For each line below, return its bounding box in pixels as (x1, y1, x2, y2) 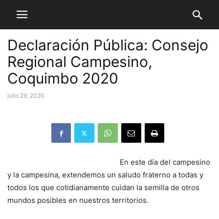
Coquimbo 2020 (7, 69, 118, 87)
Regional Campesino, (7, 53, 152, 70)
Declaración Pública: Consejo (7, 36, 208, 54)
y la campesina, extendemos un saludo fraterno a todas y (7, 170, 203, 179)
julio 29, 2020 (7, 92, 44, 99)
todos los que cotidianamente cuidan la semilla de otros (7, 183, 199, 192)
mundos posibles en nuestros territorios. (7, 196, 149, 205)
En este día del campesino (120, 157, 210, 167)
